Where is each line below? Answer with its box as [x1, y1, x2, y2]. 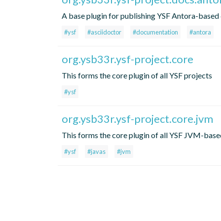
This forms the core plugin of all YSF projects [62, 71, 212, 80]
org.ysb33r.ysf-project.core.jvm [62, 112, 213, 126]
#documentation [133, 28, 178, 37]
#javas [87, 147, 106, 156]
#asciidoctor [87, 28, 121, 37]
